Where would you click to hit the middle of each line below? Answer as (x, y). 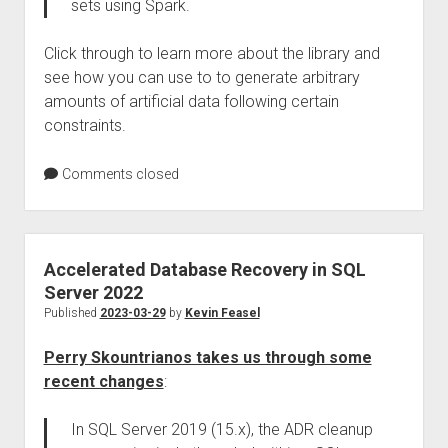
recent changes (103, 381)
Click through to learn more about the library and (211, 53)
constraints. (84, 125)
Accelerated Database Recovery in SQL (204, 269)
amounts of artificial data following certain (191, 101)
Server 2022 (93, 292)
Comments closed (118, 174)
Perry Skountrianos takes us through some (207, 357)
